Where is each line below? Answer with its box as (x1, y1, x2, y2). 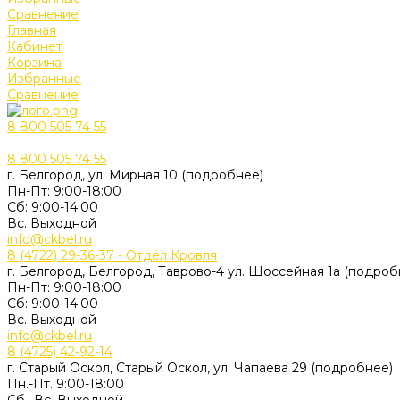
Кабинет (7, 38, 62, 54)
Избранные (7, 71, 81, 87)
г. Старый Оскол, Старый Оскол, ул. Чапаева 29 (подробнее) (7, 360, 393, 376)
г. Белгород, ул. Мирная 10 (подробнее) (7, 167, 263, 183)
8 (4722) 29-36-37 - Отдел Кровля (7, 247, 217, 263)
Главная (7, 22, 56, 38)
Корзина (7, 54, 62, 71)
